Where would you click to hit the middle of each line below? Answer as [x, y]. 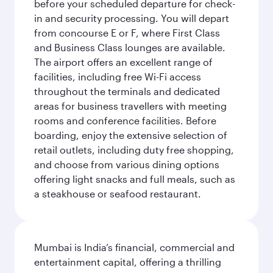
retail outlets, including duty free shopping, [134, 150]
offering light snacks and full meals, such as [135, 179]
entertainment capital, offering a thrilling [128, 262]
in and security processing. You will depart [132, 18]
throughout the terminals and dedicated [127, 91]
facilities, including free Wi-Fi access [118, 76]
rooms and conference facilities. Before [125, 120]
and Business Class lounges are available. [130, 47]
